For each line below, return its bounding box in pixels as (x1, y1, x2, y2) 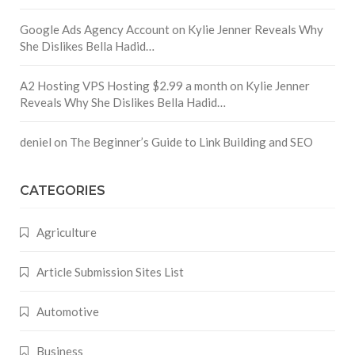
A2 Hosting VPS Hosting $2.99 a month (20, 78, 227, 94)
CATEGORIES (20, 183, 105, 199)
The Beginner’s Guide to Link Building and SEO (70, 135, 313, 150)
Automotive (36, 304, 99, 319)
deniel (20, 135, 52, 150)
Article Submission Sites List (36, 265, 184, 280)
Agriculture (36, 225, 97, 240)
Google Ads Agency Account (20, 22, 170, 37)
